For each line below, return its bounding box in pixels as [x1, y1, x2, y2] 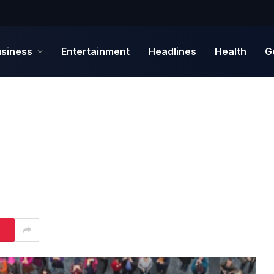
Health [215, 45, 246, 57]
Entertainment [61, 45, 130, 57]
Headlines [148, 45, 196, 57]
